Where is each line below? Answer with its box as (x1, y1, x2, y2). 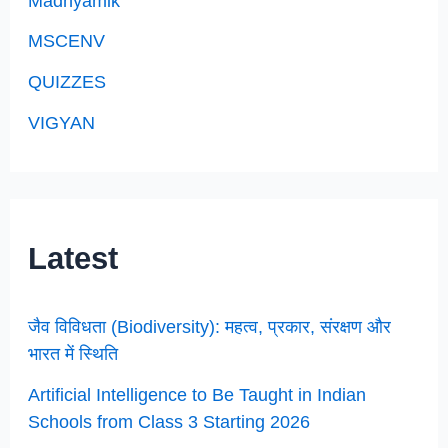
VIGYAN (28, 111, 96, 133)
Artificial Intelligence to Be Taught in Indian (28, 383, 367, 405)
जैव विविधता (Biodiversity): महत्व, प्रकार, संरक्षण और (28, 315, 392, 337)
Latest (28, 240, 119, 276)
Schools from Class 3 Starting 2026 (28, 410, 311, 432)
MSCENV (28, 30, 106, 52)
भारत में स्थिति (28, 342, 119, 364)
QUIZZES (28, 70, 107, 92)
